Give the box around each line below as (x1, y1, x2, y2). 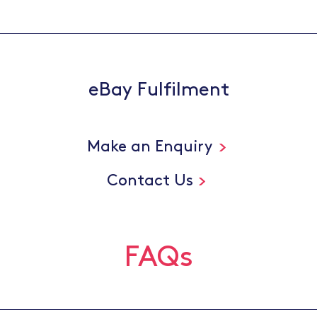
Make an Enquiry (87, 139, 213, 155)
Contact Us (106, 173, 193, 189)
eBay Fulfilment (88, 81, 229, 100)
